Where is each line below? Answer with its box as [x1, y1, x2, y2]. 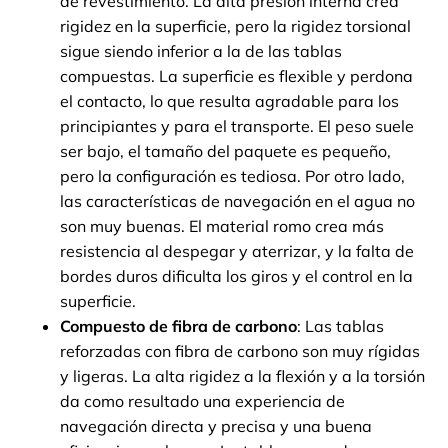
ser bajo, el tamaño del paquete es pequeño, [60, 141, 391, 162]
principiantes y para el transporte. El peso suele [60, 116, 414, 137]
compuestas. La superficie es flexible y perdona [60, 66, 413, 87]
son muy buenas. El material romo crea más [60, 216, 384, 237]
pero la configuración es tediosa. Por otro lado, [60, 166, 405, 187]
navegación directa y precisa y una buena [60, 416, 372, 437]
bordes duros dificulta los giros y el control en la [60, 266, 413, 287]
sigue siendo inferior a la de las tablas [60, 41, 342, 62]
